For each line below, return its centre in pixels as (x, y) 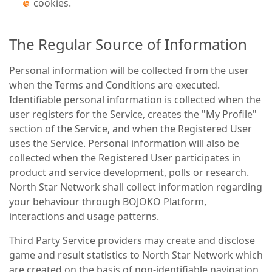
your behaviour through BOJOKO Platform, (108, 202)
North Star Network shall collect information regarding (136, 187)
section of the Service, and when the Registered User (131, 129)
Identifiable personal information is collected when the (135, 100)
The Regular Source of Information (128, 44)
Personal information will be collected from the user (129, 70)
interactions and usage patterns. (84, 216)
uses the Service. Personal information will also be (124, 143)
